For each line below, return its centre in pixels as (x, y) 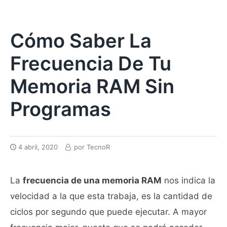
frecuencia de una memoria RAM (92, 180)
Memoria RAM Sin (92, 86)
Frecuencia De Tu (91, 63)
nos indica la (188, 180)
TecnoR (98, 147)
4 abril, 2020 (38, 147)
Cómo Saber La (81, 41)
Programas (61, 109)
